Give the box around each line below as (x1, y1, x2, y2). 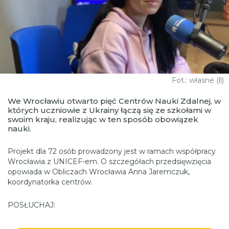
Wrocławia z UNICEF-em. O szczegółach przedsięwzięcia (8, 156, 211, 166)
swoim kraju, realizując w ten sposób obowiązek (8, 114, 198, 124)
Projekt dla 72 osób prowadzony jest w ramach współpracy (8, 146, 216, 156)
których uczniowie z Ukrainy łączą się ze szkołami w (8, 105, 211, 115)
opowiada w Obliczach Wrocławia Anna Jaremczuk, (8, 167, 190, 176)
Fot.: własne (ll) (172, 75, 224, 85)
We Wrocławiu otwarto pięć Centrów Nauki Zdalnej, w (8, 96, 221, 106)
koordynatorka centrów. (8, 177, 93, 187)
